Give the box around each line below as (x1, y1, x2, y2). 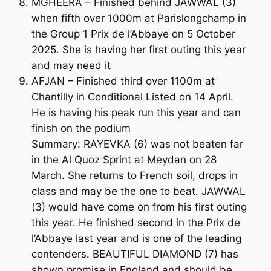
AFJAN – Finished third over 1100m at (31, 74, 215, 87)
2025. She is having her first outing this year (31, 43, 246, 56)
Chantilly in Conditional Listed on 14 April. (31, 90, 233, 103)
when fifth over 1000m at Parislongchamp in (31, 11, 246, 24)
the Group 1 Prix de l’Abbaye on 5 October (31, 27, 235, 40)
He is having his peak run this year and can (31, 106, 241, 119)
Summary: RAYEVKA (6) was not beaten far (31, 137, 243, 150)
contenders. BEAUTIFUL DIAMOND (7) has (31, 247, 238, 260)
